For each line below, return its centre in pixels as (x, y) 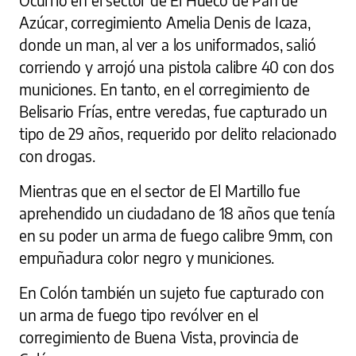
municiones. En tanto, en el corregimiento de (164, 89)
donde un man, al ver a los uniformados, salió (168, 44)
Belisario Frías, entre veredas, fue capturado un (173, 111)
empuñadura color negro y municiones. (147, 257)
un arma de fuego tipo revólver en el (139, 314)
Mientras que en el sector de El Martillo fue (160, 190)
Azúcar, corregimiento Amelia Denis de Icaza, (165, 22)
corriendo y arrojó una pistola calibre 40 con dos (177, 66)
